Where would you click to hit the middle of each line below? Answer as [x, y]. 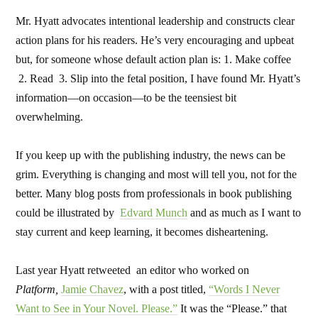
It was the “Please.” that [232, 308]
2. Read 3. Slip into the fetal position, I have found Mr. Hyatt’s [158, 78]
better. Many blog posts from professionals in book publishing [154, 193]
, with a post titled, [166, 289]
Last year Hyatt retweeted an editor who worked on [133, 270]
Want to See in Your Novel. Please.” [97, 308]
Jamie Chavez [93, 289]
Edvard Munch [154, 213]
